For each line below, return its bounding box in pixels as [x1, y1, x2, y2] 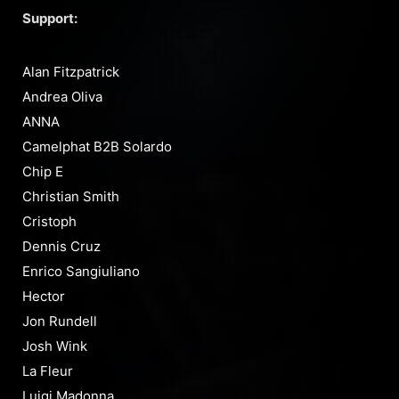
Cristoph [22, 213, 77, 231]
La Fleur [22, 362, 73, 380]
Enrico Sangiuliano [22, 263, 140, 281]
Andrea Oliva [22, 88, 102, 106]
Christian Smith [22, 188, 119, 206]
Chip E [22, 163, 63, 181]
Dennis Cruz [22, 238, 101, 256]
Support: [22, 10, 77, 28]
